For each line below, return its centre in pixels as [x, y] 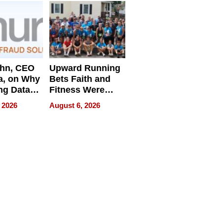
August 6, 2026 [74, 106]
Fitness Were [77, 90]
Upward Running [85, 68]
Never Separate [81, 101]
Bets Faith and [80, 79]
